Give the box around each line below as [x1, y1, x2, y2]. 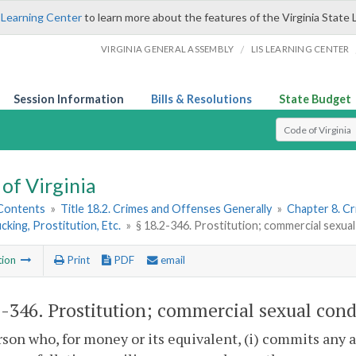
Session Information [14, 92, 124, 106]
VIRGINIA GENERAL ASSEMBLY [101, 44, 234, 54]
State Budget [279, 92, 351, 106]
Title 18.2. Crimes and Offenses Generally [60, 202, 273, 216]
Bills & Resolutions [151, 92, 252, 106]
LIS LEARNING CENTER [250, 44, 350, 54]
